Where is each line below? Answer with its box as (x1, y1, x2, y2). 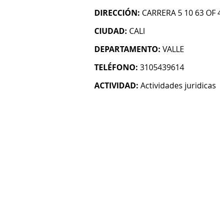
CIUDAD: (94, 26, 127, 36)
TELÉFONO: (94, 62, 138, 73)
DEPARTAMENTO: (94, 44, 161, 55)
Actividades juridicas (140, 80, 216, 91)
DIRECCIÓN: (94, 7, 140, 18)
